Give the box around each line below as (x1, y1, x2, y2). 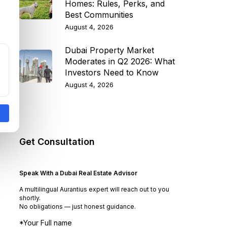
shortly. (19, 194, 41, 202)
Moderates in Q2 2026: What (64, 56, 175, 66)
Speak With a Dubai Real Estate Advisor (19, 169, 137, 177)
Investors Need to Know (64, 67, 159, 78)
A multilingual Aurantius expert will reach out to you (19, 185, 169, 193)
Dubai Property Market (64, 45, 154, 55)
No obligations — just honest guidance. (19, 202, 136, 210)
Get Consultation (19, 136, 95, 147)
